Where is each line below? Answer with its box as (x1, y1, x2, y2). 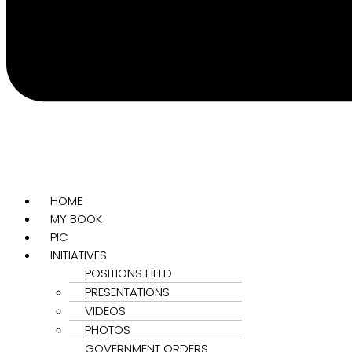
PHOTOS (85, 321, 130, 338)
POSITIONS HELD (85, 264, 172, 281)
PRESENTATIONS (85, 283, 170, 300)
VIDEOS (85, 302, 126, 319)
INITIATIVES (50, 246, 107, 263)
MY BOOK (50, 210, 102, 227)
